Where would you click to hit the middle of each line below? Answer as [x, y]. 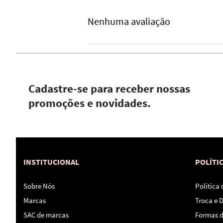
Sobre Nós [39, 186]
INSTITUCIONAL [51, 162]
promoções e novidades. [90, 103]
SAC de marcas [46, 215]
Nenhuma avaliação [129, 21]
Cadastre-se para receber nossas [109, 89]
